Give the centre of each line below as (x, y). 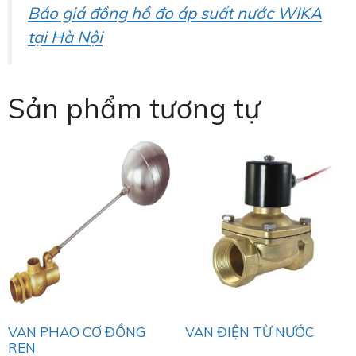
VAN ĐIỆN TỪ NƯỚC (249, 332)
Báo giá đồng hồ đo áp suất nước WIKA (175, 13)
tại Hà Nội (65, 37)
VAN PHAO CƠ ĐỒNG (77, 332)
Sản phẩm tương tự (134, 108)
